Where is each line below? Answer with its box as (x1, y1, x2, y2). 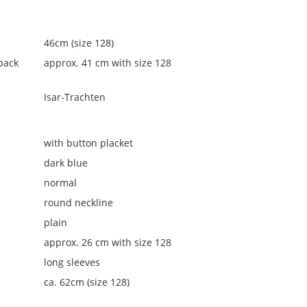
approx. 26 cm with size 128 (44, 236, 172, 249)
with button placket (44, 136, 134, 149)
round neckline (44, 196, 114, 209)
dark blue (44, 156, 88, 169)
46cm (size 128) (44, 36, 114, 49)
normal (44, 176, 77, 189)
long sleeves (44, 256, 101, 269)
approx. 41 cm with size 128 (44, 56, 172, 69)
